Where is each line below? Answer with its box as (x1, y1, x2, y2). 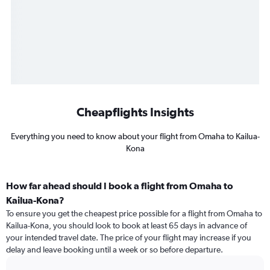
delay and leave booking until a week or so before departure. (6, 245, 223, 255)
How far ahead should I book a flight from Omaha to (6, 180, 233, 192)
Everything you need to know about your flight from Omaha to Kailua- (10, 131, 260, 142)
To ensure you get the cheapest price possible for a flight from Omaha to (6, 209, 262, 219)
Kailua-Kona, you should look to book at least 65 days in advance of (6, 221, 247, 231)
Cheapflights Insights (76, 105, 194, 119)
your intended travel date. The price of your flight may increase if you (6, 233, 251, 243)
